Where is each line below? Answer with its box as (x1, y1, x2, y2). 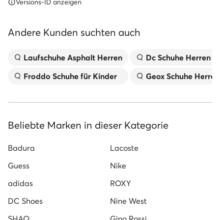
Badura (8, 143, 35, 153)
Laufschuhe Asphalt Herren (24, 53, 122, 62)
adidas (8, 178, 33, 188)
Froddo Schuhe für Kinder (24, 71, 117, 81)
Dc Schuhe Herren (146, 53, 211, 62)
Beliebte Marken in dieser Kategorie (8, 119, 168, 131)
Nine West (110, 196, 147, 206)
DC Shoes (8, 196, 43, 206)
